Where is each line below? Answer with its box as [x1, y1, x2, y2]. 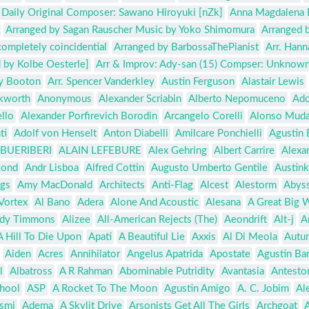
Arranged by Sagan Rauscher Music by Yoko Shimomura [6, 25, 255, 36]
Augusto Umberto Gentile [151, 163, 268, 174]
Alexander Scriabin [99, 94, 181, 105]
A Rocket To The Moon [52, 283, 157, 295]
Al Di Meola [223, 232, 277, 243]
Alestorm [235, 180, 277, 191]
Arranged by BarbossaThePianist [114, 42, 259, 53]
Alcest [200, 180, 228, 191]
